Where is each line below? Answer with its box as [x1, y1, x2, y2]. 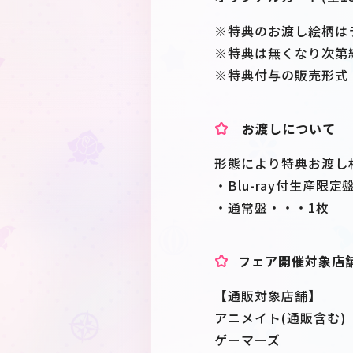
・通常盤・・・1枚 [214, 198, 329, 217]
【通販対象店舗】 [214, 286, 321, 305]
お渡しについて [238, 119, 336, 138]
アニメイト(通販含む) [214, 308, 346, 327]
